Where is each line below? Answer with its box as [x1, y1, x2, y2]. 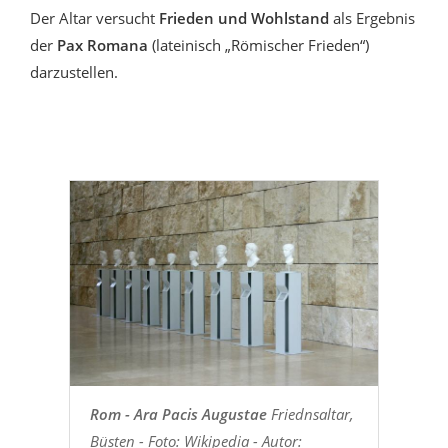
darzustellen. [30, 62, 118, 83]
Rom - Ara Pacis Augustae [89, 403, 267, 424]
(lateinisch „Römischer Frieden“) [148, 35, 369, 56]
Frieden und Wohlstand [159, 8, 329, 29]
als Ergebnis [329, 8, 415, 29]
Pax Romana [57, 35, 148, 56]
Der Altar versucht [30, 8, 159, 29]
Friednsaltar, [266, 403, 354, 424]
